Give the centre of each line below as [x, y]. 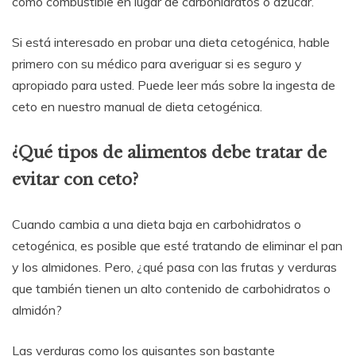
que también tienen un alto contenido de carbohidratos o [171, 289]
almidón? [37, 310]
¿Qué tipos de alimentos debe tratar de [169, 152]
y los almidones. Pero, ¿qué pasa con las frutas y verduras [174, 267]
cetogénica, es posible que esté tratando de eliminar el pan [177, 246]
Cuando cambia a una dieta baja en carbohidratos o [157, 224]
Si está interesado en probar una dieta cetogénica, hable [171, 43]
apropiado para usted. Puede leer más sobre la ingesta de [174, 85]
